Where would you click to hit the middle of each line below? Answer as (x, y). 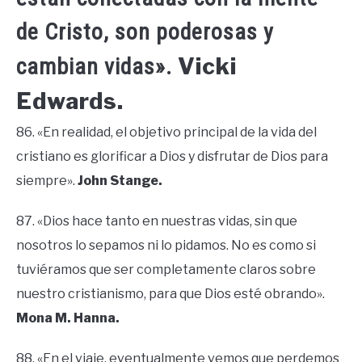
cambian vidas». (97, 67)
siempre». (47, 181)
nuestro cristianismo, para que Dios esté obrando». (170, 294)
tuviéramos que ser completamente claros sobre (166, 270)
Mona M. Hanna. (68, 318)
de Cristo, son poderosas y (145, 32)
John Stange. (120, 181)
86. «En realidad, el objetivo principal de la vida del (166, 133)
